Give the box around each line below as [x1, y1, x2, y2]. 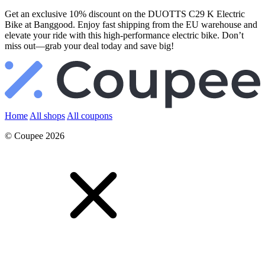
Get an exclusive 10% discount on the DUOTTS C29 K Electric [5, 8, 245, 19]
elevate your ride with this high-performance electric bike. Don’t [5, 30, 244, 40]
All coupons [67, 111, 112, 121]
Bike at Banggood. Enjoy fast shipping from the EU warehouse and [5, 19, 257, 30]
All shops [30, 111, 65, 121]
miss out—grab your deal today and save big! [5, 40, 174, 51]
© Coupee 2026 [5, 131, 64, 141]
